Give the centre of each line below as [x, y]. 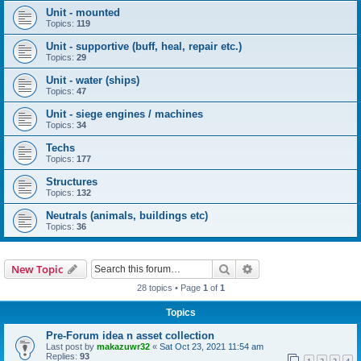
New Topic [37, 269]
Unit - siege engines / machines [124, 114]
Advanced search [296, 268]
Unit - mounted [83, 12]
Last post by [71, 346]
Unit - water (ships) [93, 80]
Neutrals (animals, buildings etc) [127, 216]
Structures [72, 182]
